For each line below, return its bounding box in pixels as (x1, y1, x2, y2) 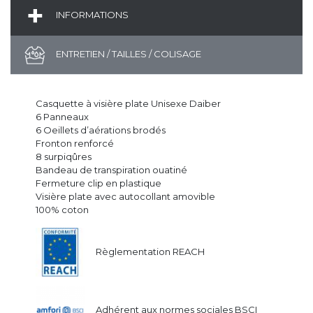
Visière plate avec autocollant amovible (36, 190, 215, 202)
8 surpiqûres (36, 150, 92, 162)
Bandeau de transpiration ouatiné (36, 163, 187, 175)
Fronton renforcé (36, 137, 114, 149)
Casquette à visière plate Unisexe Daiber (36, 97, 221, 109)
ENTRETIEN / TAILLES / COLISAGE (54, 48, 201, 59)
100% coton (36, 203, 89, 215)
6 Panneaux (36, 110, 89, 122)
